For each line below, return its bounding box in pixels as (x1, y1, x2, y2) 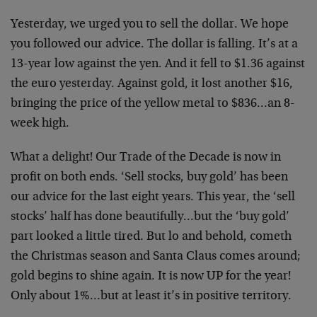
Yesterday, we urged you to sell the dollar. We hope (11, 18, 289, 31)
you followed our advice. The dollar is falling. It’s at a (11, 38, 298, 51)
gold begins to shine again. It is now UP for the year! (11, 270, 291, 283)
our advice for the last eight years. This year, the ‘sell (11, 191, 295, 204)
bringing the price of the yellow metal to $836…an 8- (11, 98, 295, 110)
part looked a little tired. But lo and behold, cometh (11, 231, 292, 243)
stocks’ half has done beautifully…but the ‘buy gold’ (11, 211, 289, 224)
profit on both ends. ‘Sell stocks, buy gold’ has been (11, 171, 288, 184)
